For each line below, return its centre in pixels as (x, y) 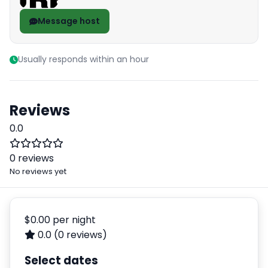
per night (74, 220)
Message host (69, 21)
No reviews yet (38, 172)
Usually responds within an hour (83, 60)
